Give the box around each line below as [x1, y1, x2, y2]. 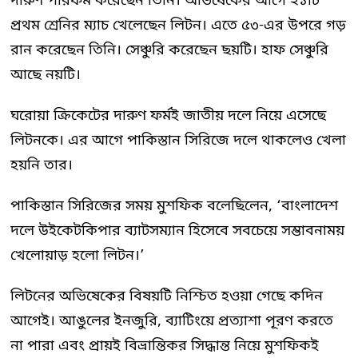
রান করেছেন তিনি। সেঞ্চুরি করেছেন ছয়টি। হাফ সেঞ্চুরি [10, 41, 328, 60]
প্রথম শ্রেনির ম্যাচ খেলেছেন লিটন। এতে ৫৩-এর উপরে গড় [10, 16, 346, 35]
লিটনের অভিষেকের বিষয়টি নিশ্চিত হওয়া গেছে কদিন [10, 287, 323, 306]
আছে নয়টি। [10, 66, 81, 85]
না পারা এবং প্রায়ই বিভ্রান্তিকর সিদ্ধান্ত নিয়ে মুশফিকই [10, 336, 319, 356]
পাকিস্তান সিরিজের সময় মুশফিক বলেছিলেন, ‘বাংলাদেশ [10, 197, 338, 216]
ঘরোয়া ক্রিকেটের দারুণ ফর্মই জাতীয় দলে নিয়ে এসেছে [10, 106, 326, 125]
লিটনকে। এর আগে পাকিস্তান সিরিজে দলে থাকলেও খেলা [10, 131, 346, 150]
